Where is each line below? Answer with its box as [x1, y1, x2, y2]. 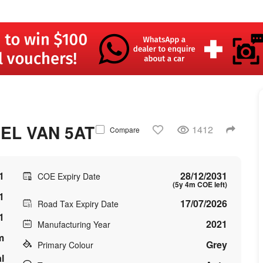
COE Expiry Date [37, 170, 100, 182]
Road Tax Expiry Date [37, 198, 119, 210]
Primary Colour [37, 239, 93, 251]
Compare [109, 124, 140, 134]
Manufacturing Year [37, 218, 110, 230]
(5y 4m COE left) [173, 179, 228, 190]
